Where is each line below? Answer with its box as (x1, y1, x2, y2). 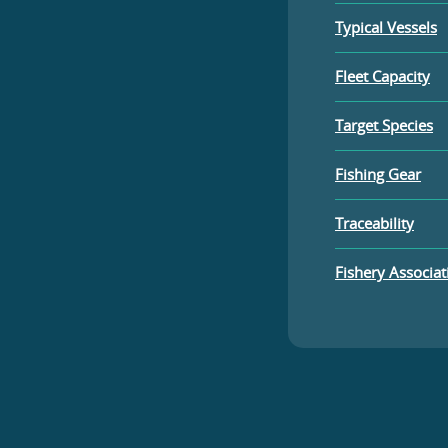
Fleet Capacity (335, 65, 430, 86)
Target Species (335, 114, 433, 135)
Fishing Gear (335, 163, 421, 184)
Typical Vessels (335, 16, 437, 37)
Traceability (335, 212, 414, 233)
